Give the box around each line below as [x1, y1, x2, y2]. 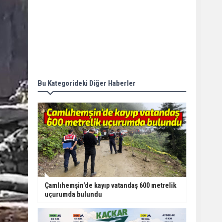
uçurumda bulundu [45, 190, 102, 198]
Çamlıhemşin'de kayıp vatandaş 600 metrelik [45, 181, 176, 189]
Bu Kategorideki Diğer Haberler [38, 78, 136, 88]
